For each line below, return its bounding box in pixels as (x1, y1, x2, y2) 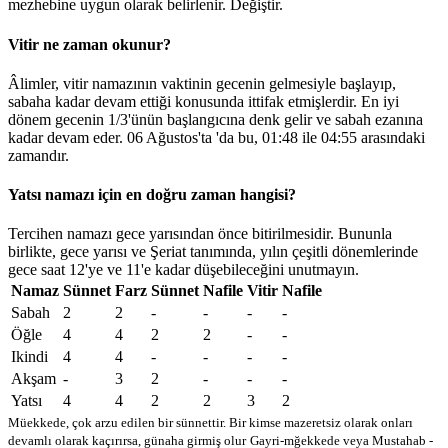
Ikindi (11, 348, 48, 366)
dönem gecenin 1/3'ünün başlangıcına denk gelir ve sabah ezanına (8, 110, 423, 128)
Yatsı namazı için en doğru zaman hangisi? (8, 186, 296, 204)
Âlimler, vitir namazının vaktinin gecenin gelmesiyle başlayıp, (8, 74, 396, 92)
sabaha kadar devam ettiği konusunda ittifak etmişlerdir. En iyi (8, 92, 399, 110)
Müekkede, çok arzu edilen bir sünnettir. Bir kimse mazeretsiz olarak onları (8, 415, 413, 431)
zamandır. (8, 146, 69, 164)
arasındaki (357, 128, 425, 146)
